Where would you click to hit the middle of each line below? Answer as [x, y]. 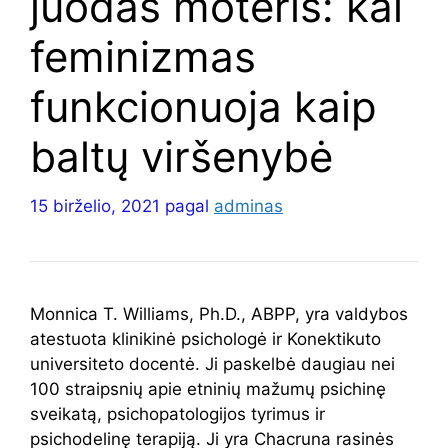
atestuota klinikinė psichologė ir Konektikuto [205, 338]
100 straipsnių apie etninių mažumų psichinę [208, 388]
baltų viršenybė [181, 156]
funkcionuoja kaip [203, 106]
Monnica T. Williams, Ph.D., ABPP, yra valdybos [219, 313]
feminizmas [143, 56]
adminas [248, 205]
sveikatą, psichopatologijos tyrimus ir [177, 413]
